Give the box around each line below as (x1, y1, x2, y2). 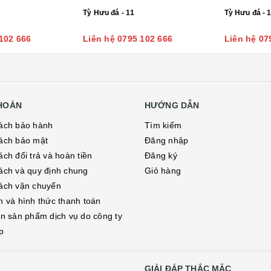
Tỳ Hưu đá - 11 (83, 8, 135, 17)
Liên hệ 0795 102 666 (83, 34, 173, 44)
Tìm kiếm (145, 120, 181, 130)
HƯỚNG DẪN (145, 100, 200, 110)
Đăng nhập (145, 135, 189, 145)
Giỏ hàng (145, 166, 181, 175)
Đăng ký (145, 151, 177, 160)
